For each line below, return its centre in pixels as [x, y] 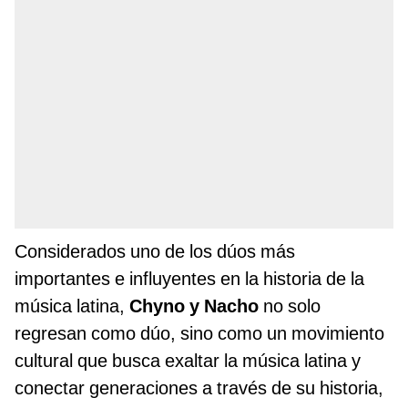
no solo [290, 306]
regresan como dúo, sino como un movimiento [199, 334]
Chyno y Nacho [192, 306]
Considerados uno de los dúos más [155, 252]
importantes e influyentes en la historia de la [189, 279]
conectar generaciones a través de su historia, [199, 388]
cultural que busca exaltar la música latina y [188, 361]
